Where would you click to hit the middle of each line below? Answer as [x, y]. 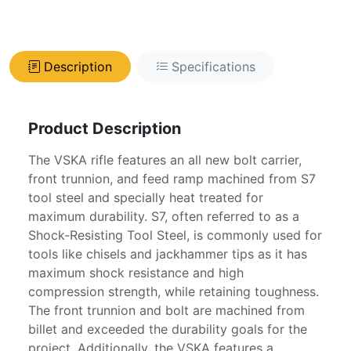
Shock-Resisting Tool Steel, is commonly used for [175, 235]
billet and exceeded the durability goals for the [168, 329]
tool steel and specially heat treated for [146, 197]
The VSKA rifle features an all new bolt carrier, [165, 159]
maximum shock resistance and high [136, 272]
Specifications [213, 66]
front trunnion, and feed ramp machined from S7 [172, 178]
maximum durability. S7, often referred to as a [164, 216]
